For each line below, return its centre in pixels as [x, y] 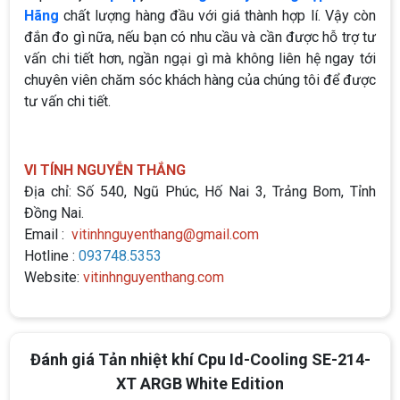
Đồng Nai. [54, 213]
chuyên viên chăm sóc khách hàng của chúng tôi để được [200, 80]
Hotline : [51, 256]
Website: [52, 278]
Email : [48, 235]
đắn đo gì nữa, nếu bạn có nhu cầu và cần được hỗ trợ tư [200, 37]
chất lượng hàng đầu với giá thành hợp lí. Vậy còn [220, 16]
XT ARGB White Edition [200, 384]
